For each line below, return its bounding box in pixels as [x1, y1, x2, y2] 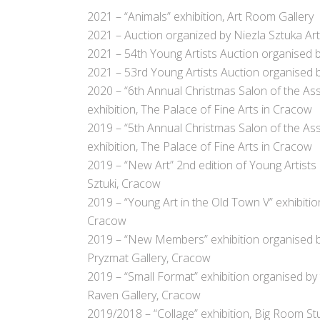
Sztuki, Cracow [87, 176, 161, 192]
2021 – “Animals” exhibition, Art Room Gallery [87, 9, 314, 25]
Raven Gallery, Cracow [87, 287, 201, 304]
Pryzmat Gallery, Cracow [87, 250, 211, 266]
